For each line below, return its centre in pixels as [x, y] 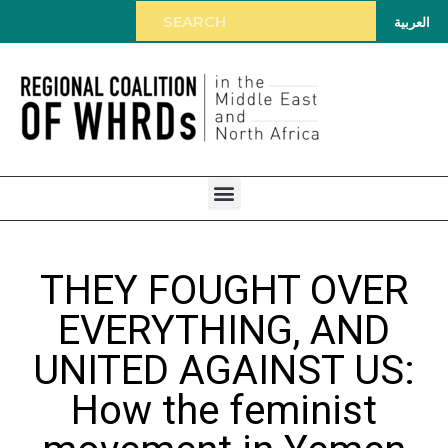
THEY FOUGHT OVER [224, 290]
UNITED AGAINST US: [224, 370]
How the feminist [224, 410]
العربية [412, 21]
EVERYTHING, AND [224, 330]
